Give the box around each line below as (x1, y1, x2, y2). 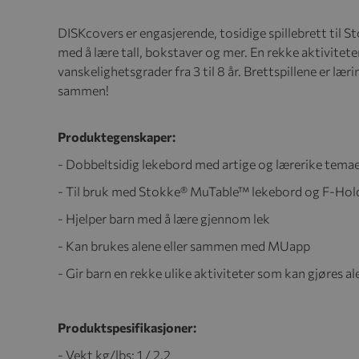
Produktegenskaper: (58, 129, 175, 145)
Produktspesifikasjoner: (58, 320, 196, 336)
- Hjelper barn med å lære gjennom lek (58, 211, 270, 227)
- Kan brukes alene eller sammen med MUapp (58, 238, 310, 254)
